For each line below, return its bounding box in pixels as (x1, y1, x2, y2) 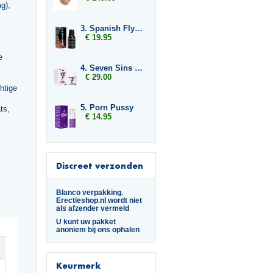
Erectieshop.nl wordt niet (56, 196, 142, 204)
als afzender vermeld (56, 204, 129, 212)
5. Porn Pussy (80, 103, 133, 112)
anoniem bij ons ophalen (56, 225, 140, 233)
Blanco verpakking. (56, 188, 123, 196)
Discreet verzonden (56, 160, 143, 171)
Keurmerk (56, 260, 101, 271)
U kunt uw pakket (56, 218, 116, 225)
